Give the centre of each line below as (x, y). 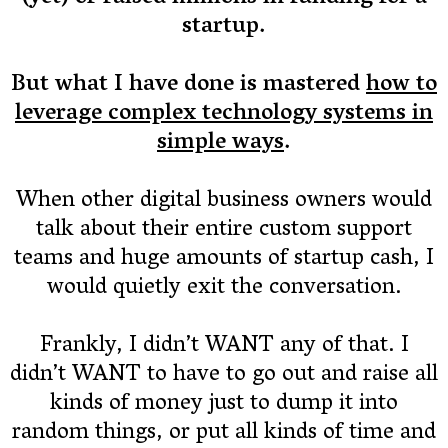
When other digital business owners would (224, 201)
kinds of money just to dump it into (224, 404)
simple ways (220, 143)
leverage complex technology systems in (224, 114)
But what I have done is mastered (188, 85)
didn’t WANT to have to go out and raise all (224, 375)
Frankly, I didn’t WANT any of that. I (224, 346)
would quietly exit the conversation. (224, 288)
